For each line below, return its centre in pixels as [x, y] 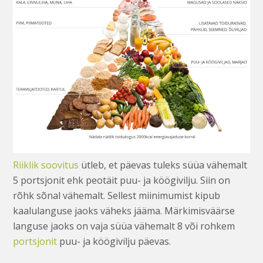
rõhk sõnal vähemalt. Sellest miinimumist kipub [117, 195]
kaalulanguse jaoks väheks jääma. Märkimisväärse [124, 210]
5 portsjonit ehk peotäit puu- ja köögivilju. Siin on [122, 180]
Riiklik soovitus [46, 165]
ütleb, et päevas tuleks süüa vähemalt [163, 165]
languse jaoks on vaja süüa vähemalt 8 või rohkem [124, 226]
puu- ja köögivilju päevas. [114, 241]
